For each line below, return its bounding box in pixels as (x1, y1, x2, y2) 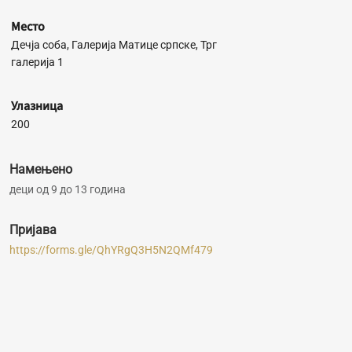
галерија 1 (10, 56, 64, 68)
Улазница (10, 97, 63, 115)
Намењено (9, 162, 72, 177)
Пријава (9, 222, 57, 237)
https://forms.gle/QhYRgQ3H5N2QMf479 (9, 244, 213, 256)
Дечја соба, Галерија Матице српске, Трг (10, 38, 217, 51)
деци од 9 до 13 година (9, 183, 126, 196)
